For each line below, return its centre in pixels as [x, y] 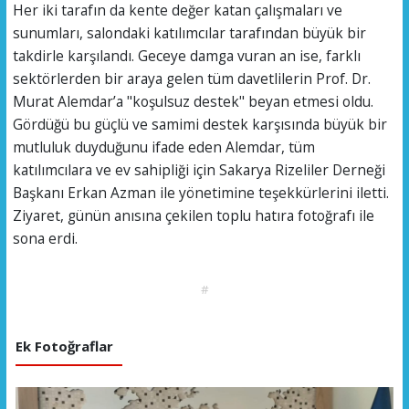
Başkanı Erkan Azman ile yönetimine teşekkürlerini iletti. [200, 192]
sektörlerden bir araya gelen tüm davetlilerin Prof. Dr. [191, 78]
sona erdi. [45, 238]
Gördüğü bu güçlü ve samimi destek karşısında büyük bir [199, 124]
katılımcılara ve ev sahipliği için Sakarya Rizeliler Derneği [199, 169]
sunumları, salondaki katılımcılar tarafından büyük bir [189, 32]
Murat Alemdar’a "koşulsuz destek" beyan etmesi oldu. [193, 101]
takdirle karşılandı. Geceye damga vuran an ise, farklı [186, 55]
